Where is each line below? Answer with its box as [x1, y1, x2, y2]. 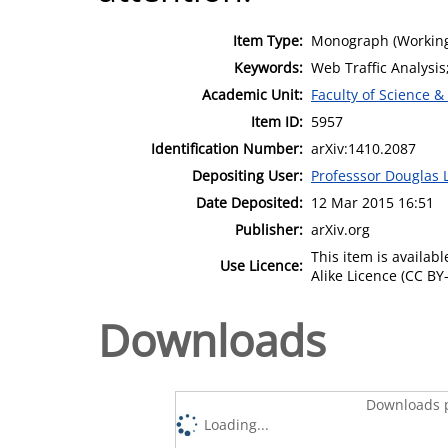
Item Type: [233, 30, 303, 50]
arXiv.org [311, 219, 370, 239]
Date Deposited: [196, 192, 303, 212]
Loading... [204, 414, 270, 434]
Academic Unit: [202, 84, 303, 104]
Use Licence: [220, 255, 303, 275]
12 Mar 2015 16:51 [311, 192, 434, 212]
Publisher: [235, 219, 303, 239]
